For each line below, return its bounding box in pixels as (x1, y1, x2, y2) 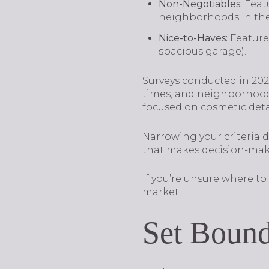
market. (142, 186, 181, 198)
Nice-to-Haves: (158, 32, 228, 44)
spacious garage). (158, 46, 246, 58)
